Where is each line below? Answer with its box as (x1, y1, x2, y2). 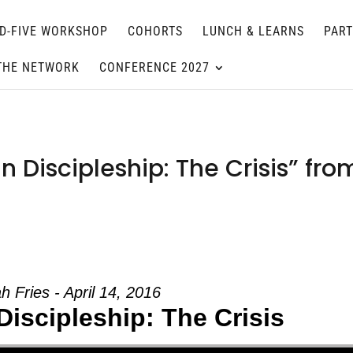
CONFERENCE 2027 (99, 60, 210, 75)
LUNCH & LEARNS (203, 24, 304, 39)
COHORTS (128, 24, 183, 39)
